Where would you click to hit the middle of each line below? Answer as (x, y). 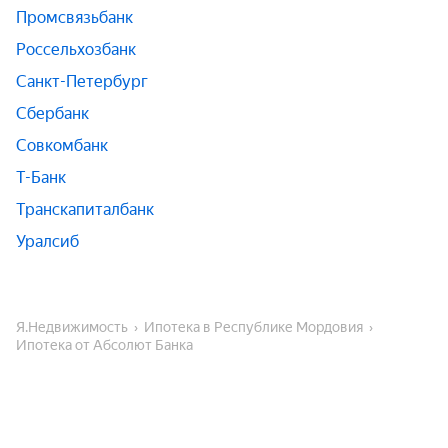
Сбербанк (52, 113)
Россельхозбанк (76, 49)
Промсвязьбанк (74, 17)
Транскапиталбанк (85, 209)
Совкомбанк (62, 145)
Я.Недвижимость (78, 327)
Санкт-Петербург (82, 81)
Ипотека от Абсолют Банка (110, 345)
